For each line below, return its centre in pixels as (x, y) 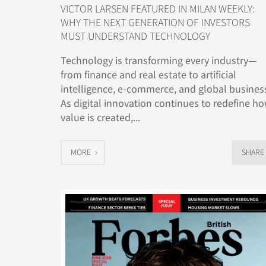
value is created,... (100, 118)
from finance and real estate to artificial (148, 75)
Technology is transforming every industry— (159, 61)
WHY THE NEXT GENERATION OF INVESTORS (155, 23)
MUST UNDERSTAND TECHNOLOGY (135, 37)
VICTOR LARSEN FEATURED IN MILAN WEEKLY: (158, 9)
